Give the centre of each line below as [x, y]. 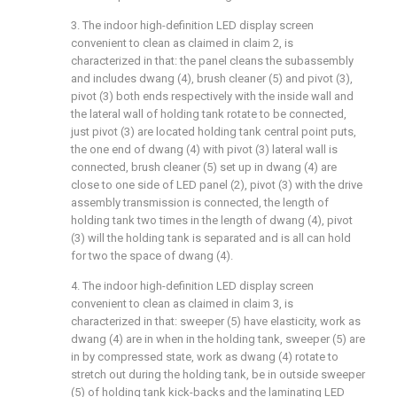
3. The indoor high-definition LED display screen [192, 25]
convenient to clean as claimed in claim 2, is [182, 43]
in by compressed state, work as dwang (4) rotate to [205, 357]
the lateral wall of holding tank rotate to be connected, [209, 114]
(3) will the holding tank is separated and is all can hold [211, 238]
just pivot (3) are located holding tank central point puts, [214, 132]
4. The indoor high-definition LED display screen [192, 286]
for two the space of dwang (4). [152, 256]
